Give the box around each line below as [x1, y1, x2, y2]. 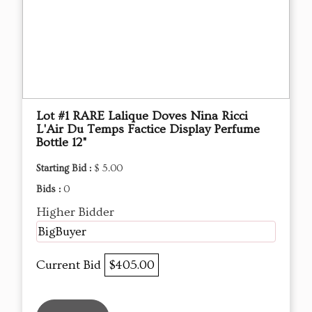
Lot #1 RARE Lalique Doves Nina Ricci [36, 108, 248, 123]
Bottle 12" [36, 134, 87, 150]
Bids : [36, 183, 63, 195]
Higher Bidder [36, 204, 114, 219]
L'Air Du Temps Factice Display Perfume [36, 121, 260, 136]
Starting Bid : [36, 162, 94, 174]
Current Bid [36, 257, 104, 272]
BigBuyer [38, 224, 86, 239]
